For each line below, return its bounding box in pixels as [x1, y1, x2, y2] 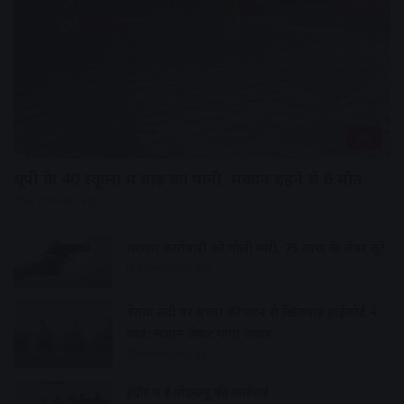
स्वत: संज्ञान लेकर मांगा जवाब [126, 325, 272, 343]
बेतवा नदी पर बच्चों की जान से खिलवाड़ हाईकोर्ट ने [126, 303, 378, 321]
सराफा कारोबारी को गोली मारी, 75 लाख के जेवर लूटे [126, 238, 386, 256]
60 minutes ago [137, 346, 213, 361]
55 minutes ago [137, 260, 213, 274]
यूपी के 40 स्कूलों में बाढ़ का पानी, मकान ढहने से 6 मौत [14, 167, 363, 189]
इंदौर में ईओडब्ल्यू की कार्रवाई [126, 383, 269, 401]
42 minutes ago [24, 192, 100, 207]
